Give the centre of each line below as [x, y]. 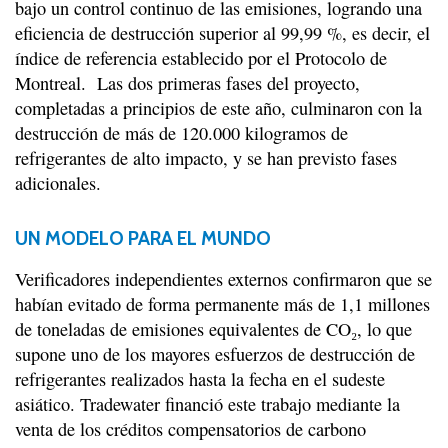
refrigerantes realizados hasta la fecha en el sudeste [200, 379]
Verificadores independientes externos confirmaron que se [223, 279]
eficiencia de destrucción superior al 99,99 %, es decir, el [222, 33]
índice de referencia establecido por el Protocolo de [201, 58]
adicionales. [58, 183]
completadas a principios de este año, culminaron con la [218, 108]
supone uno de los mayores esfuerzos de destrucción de [215, 354]
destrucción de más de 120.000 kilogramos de [181, 133]
